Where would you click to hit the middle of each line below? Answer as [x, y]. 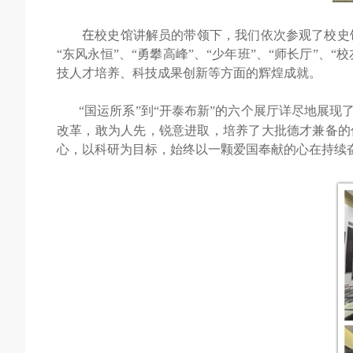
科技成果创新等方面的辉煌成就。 [227, 73]
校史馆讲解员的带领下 [158, 35]
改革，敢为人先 [102, 130]
